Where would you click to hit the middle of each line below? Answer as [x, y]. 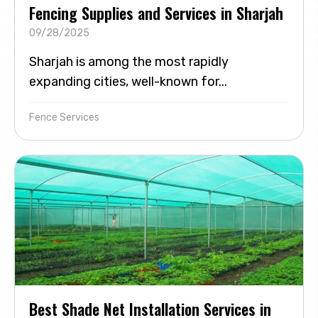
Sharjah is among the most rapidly [129, 62]
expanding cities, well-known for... [128, 82]
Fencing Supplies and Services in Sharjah [156, 13]
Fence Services [64, 118]
